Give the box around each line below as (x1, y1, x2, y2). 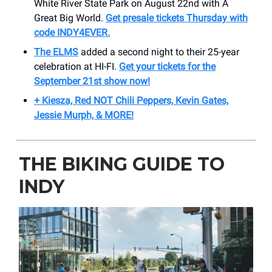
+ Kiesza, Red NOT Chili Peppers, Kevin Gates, (34, 94, 228, 106)
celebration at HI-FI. (34, 60, 119, 72)
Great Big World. (34, 12, 106, 24)
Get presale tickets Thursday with (106, 12, 248, 24)
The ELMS (34, 46, 78, 58)
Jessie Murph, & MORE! (34, 109, 134, 121)
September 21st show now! (34, 75, 150, 87)
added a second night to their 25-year (78, 46, 239, 58)
